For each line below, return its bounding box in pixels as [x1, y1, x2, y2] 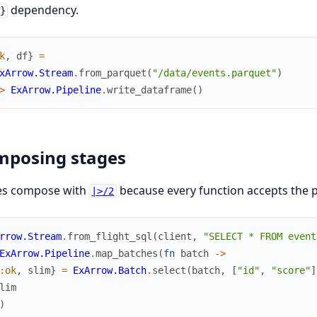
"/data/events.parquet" [151, 67, 277, 79]
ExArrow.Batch [72, 265, 146, 277]
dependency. [8, 2, 79, 18]
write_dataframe [106, 84, 192, 96]
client [157, 231, 192, 243]
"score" [270, 265, 311, 277]
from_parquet [78, 67, 146, 79]
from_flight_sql [67, 231, 152, 243]
